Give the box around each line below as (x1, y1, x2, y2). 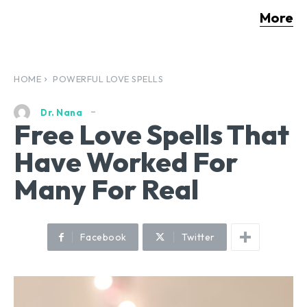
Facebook (79, 231, 127, 244)
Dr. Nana (40, 106, 82, 118)
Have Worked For (14, 145, 238, 180)
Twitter (182, 231, 215, 244)
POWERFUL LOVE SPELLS (50, 73, 163, 84)
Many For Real (14, 172, 199, 207)
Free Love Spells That (14, 117, 289, 152)
